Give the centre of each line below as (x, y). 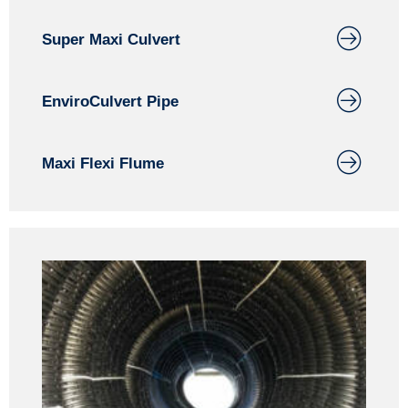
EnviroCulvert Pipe (110, 102)
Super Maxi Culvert (111, 40)
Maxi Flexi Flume (103, 163)
